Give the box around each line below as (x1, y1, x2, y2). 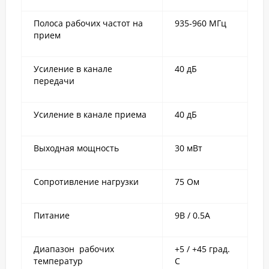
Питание (34, 210, 70, 221)
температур (34, 255, 83, 267)
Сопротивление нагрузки (34, 176, 139, 187)
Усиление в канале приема (34, 109, 147, 120)
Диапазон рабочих (34, 243, 116, 255)
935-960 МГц (175, 17, 226, 29)
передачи (34, 75, 74, 86)
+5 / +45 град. (175, 243, 230, 255)
